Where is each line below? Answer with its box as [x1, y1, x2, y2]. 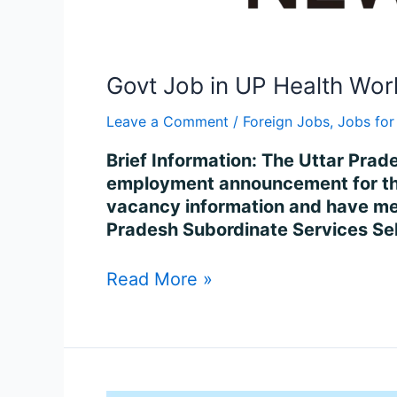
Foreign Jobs [243, 113, 330, 131]
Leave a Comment [106, 113, 229, 131]
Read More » [106, 269, 213, 291]
